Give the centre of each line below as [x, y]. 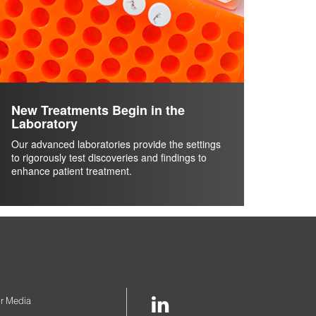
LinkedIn [203, 304]
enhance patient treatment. [72, 170]
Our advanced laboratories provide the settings [116, 144]
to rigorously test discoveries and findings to [109, 157]
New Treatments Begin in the [98, 110]
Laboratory [44, 123]
